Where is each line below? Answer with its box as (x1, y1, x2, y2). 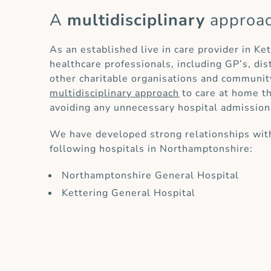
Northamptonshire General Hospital (62, 169, 240, 183)
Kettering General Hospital (62, 186, 196, 200)
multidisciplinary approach (50, 87, 180, 100)
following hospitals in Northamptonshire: (50, 142, 253, 156)
